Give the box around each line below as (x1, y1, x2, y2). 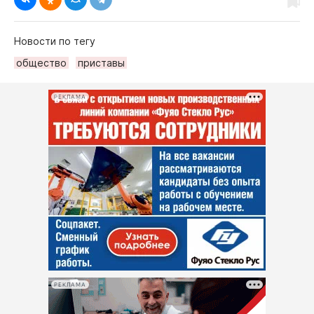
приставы (78, 57, 125, 69)
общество (16, 57, 67, 69)
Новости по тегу (14, 35, 95, 47)
